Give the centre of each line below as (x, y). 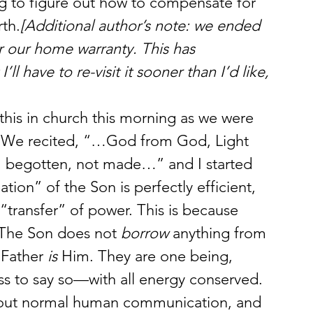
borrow (145, 233)
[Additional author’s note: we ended (142, 26)
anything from (219, 233)
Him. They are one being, (147, 256)
